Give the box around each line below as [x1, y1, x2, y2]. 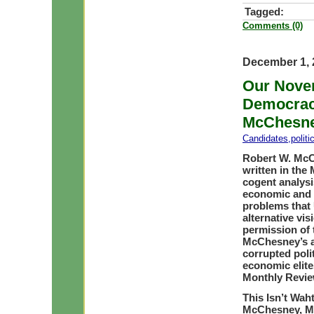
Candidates [243, 133, 288, 144]
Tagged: [245, 6, 284, 18]
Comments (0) [243, 20, 303, 31]
